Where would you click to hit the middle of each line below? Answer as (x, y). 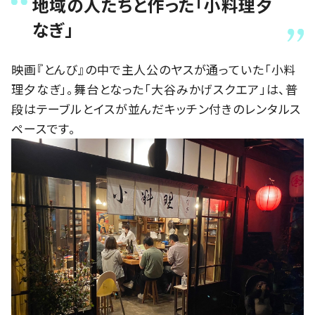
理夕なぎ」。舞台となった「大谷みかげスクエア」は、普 (155, 89)
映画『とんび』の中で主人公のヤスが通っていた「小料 (154, 69)
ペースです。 (44, 128)
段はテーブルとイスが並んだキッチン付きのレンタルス (156, 108)
